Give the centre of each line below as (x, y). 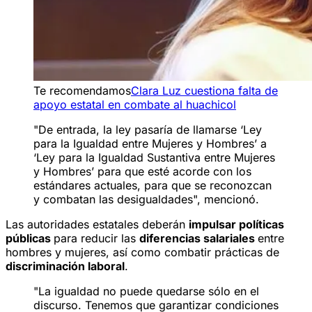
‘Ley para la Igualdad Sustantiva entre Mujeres (154, 157)
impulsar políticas (236, 224)
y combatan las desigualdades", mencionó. (146, 199)
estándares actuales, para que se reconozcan (153, 185)
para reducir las (96, 238)
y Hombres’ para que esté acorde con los (142, 171)
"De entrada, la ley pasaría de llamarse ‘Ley (148, 129)
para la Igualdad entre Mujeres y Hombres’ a (150, 143)
